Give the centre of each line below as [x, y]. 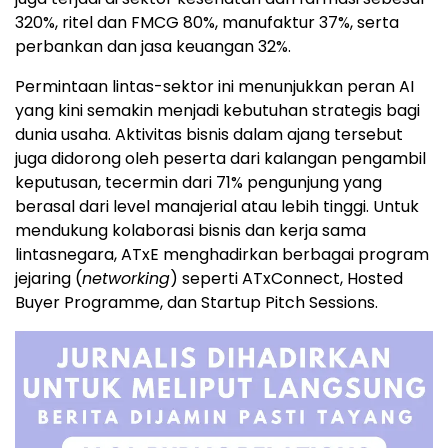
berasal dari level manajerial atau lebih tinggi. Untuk [217, 206]
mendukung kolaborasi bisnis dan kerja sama [190, 230]
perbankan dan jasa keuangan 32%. [153, 46]
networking [126, 278]
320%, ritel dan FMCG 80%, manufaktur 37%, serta [207, 22]
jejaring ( [48, 278]
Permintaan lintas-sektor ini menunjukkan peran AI [214, 86]
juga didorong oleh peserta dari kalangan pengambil [220, 158]
